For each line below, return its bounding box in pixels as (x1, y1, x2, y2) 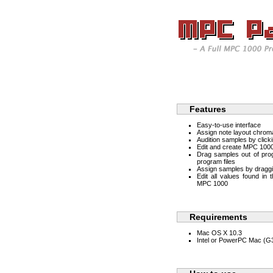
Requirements (190, 212, 247, 222)
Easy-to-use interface (197, 121, 261, 129)
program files (197, 158, 235, 165)
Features (190, 104, 226, 114)
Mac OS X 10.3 (197, 229, 242, 236)
